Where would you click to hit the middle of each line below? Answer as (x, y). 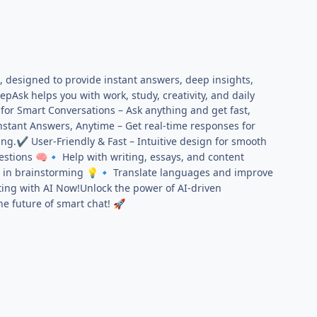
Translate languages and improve (192, 173)
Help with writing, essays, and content (152, 157)
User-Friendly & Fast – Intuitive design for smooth (148, 142)
